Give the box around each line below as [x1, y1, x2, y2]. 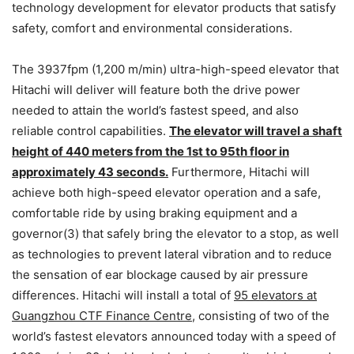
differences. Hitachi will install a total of [12, 288, 234, 303]
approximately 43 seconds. [12, 164, 168, 180]
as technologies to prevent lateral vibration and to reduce [12, 247, 332, 262]
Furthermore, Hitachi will [168, 164, 310, 180]
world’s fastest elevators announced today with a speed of [12, 329, 336, 345]
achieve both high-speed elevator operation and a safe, [12, 185, 321, 201]
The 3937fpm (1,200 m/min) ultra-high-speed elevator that [12, 62, 339, 77]
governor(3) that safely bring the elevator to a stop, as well [12, 226, 339, 242]
